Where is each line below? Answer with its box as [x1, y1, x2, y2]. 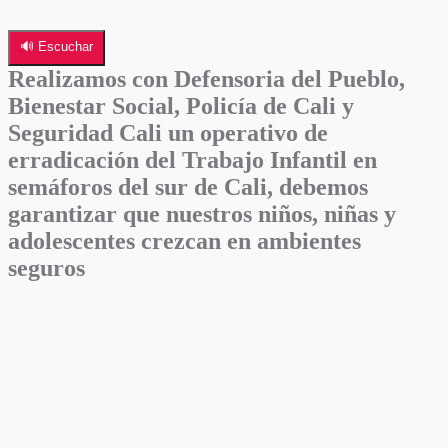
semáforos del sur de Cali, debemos [8, 173, 368, 200]
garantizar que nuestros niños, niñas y [8, 200, 396, 227]
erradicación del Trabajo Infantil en [8, 146, 377, 173]
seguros [8, 254, 85, 281]
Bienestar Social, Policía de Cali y [8, 92, 354, 119]
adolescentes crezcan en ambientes [8, 227, 361, 254]
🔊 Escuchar [20, 38, 93, 54]
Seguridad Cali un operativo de [8, 119, 328, 146]
